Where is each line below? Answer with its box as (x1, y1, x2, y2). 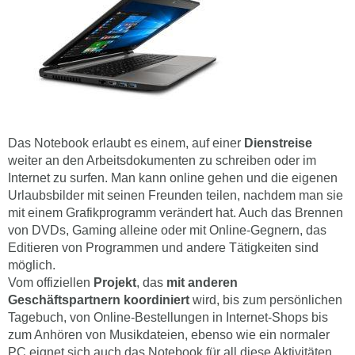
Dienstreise (241, 136, 312, 151)
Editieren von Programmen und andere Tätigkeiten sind (8, 241, 319, 255)
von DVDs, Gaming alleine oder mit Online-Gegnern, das (8, 223, 326, 238)
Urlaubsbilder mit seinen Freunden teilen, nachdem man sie (8, 189, 343, 203)
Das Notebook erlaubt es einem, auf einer (8, 136, 241, 151)
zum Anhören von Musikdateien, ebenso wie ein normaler (8, 328, 330, 342)
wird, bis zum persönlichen (189, 293, 342, 307)
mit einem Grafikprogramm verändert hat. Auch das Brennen (8, 206, 343, 220)
